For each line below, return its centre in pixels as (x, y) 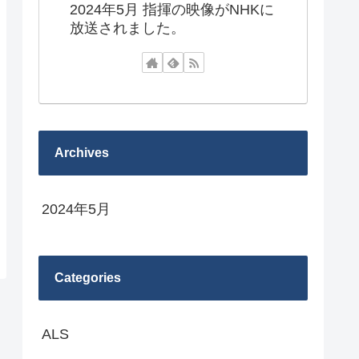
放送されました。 (127, 28)
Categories (88, 278)
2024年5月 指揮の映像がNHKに (172, 10)
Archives (82, 152)
